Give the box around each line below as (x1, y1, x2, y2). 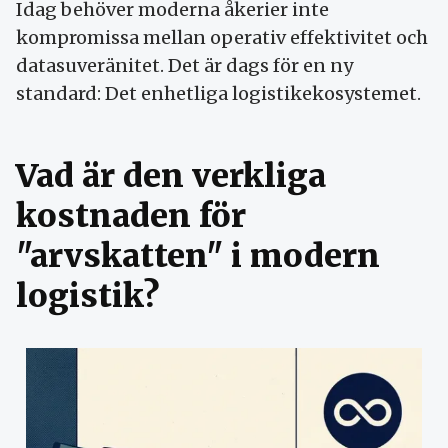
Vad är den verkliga (16, 155, 326, 196)
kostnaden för (16, 195, 246, 236)
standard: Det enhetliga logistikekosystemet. (16, 81, 421, 105)
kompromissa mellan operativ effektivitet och (16, 25, 428, 49)
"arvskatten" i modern (16, 235, 380, 276)
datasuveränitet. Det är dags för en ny (16, 53, 353, 77)
